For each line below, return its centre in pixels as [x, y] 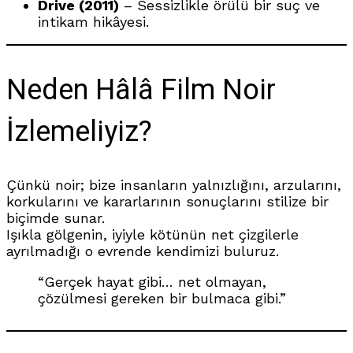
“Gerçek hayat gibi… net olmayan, [152, 282]
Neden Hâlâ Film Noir [141, 91]
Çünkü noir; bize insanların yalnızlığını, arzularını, [174, 185]
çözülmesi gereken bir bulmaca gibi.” [162, 298]
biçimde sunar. [56, 218]
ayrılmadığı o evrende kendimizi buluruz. [143, 251]
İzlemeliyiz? [79, 132]
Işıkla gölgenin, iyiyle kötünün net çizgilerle [152, 234]
